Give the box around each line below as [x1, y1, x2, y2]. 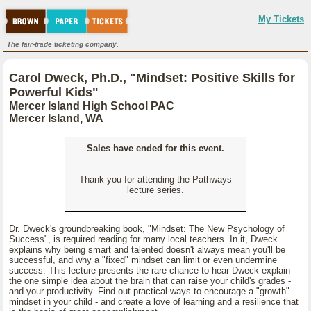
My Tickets [258, 14, 304, 24]
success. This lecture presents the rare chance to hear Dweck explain [9, 265, 290, 276]
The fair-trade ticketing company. [7, 40, 119, 48]
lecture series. [127, 185, 184, 195]
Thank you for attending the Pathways [79, 174, 232, 185]
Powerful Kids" [9, 85, 99, 99]
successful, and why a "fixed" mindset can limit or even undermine [9, 255, 277, 265]
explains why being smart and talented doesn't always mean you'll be [9, 244, 285, 255]
